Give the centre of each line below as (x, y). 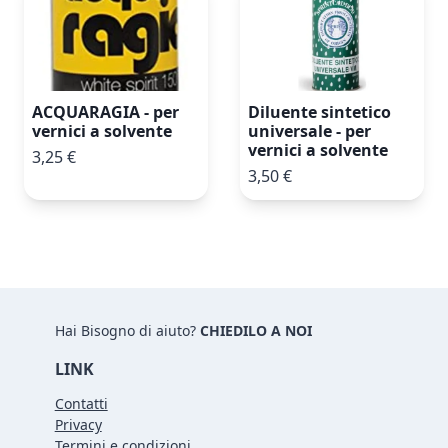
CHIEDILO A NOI (255, 330)
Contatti (81, 403)
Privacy (78, 424)
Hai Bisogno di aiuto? (127, 330)
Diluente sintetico (319, 111)
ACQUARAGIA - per (105, 111)
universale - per (309, 130)
